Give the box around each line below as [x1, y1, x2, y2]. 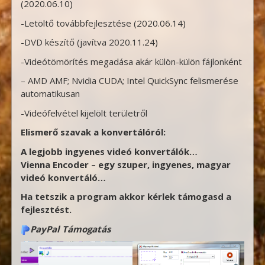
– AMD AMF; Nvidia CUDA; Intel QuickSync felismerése [21, 75, 239, 87]
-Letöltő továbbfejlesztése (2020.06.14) [21, 17, 186, 29]
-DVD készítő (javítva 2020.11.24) [21, 36, 159, 49]
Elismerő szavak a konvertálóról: [21, 126, 166, 138]
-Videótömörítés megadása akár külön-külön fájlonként [21, 55, 243, 67]
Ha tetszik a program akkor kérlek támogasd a [21, 190, 232, 203]
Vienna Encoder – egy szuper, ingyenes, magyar [21, 158, 231, 170]
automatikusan [21, 88, 80, 100]
